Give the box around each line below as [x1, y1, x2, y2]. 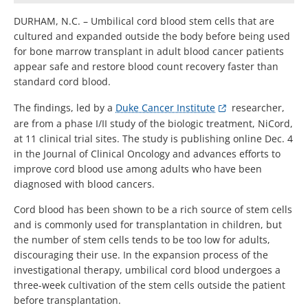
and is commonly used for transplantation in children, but [14, 217, 282, 231]
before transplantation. [14, 293, 124, 307]
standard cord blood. [14, 74, 111, 88]
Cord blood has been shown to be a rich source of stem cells [14, 202, 292, 216]
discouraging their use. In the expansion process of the [14, 247, 268, 261]
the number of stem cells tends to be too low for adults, [14, 232, 270, 246]
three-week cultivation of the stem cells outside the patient [14, 278, 285, 291]
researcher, [229, 100, 285, 114]
